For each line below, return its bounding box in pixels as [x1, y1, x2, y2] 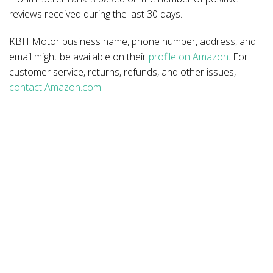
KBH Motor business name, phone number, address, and [9, 35, 256, 48]
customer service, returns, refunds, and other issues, [9, 65, 236, 79]
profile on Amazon [149, 50, 229, 63]
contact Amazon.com [9, 80, 101, 94]
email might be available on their [9, 50, 149, 63]
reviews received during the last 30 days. [9, 7, 182, 21]
